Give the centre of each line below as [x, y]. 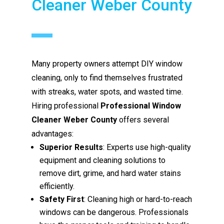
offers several [143, 119]
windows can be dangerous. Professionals [114, 212]
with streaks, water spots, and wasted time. [107, 91]
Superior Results [71, 147]
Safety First [62, 199]
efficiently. [57, 186]
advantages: [53, 133]
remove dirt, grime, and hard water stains [110, 173]
